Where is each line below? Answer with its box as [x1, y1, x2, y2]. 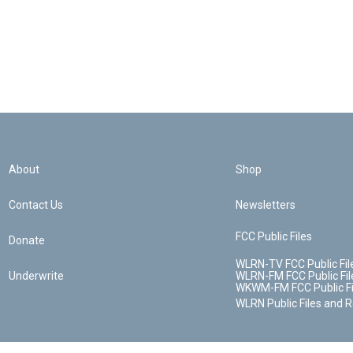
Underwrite [9, 269, 65, 282]
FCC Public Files [235, 230, 312, 243]
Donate [9, 234, 46, 247]
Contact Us [9, 199, 64, 211]
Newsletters [235, 199, 295, 211]
